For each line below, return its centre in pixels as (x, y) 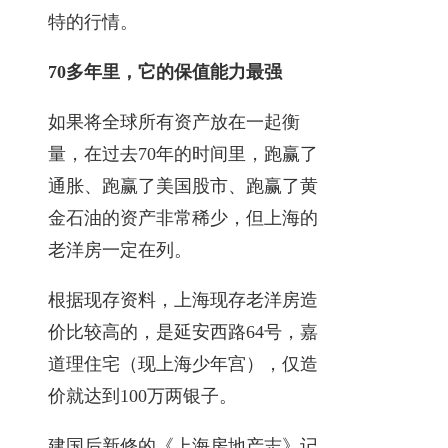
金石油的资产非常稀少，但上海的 (183, 217)
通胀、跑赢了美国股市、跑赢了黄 (183, 185)
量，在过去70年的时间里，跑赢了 (183, 153)
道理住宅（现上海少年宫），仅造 (183, 363)
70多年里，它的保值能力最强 (165, 71)
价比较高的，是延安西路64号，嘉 (183, 331)
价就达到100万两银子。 (142, 395)
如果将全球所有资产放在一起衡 (174, 121)
